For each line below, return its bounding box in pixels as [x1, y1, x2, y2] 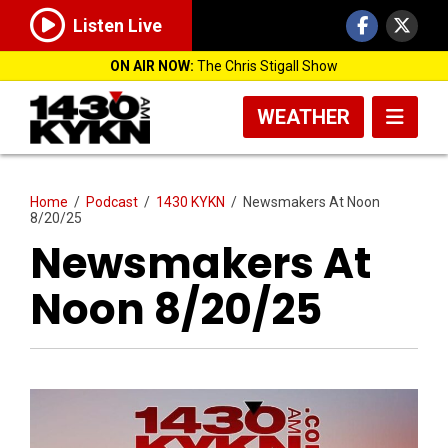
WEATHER [257, 105, 350, 129]
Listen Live [73, 15, 162, 37]
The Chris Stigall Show [194, 58, 338, 74]
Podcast [86, 193, 138, 210]
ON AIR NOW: [110, 58, 194, 74]
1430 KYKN [156, 193, 225, 210]
